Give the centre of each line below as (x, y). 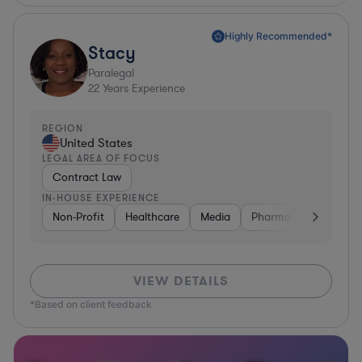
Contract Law (87, 177)
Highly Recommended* (278, 36)
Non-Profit (78, 217)
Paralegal (111, 73)
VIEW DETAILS (181, 280)
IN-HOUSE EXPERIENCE (101, 197)
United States (96, 143)
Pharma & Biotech (296, 217)
